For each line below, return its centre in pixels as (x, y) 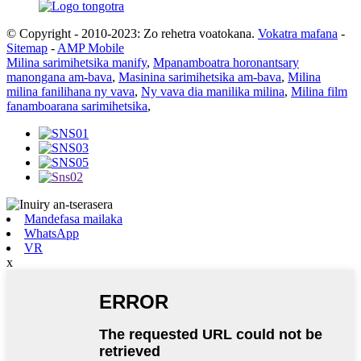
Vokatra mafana (298, 33)
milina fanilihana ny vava (71, 91)
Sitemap (27, 48)
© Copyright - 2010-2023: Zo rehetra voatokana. (131, 33)
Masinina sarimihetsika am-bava (200, 77)
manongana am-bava (59, 77)
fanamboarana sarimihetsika (77, 106)
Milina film (319, 91)
